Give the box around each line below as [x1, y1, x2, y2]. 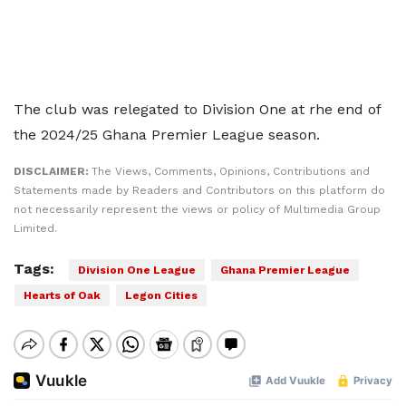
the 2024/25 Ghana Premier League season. [14, 126, 320, 143]
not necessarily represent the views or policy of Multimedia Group [14, 203, 381, 216]
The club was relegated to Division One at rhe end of [14, 101, 381, 118]
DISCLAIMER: [14, 165, 92, 178]
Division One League [78, 264, 196, 276]
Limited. [14, 222, 57, 235]
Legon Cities [125, 289, 198, 302]
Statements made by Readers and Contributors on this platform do [14, 184, 385, 197]
